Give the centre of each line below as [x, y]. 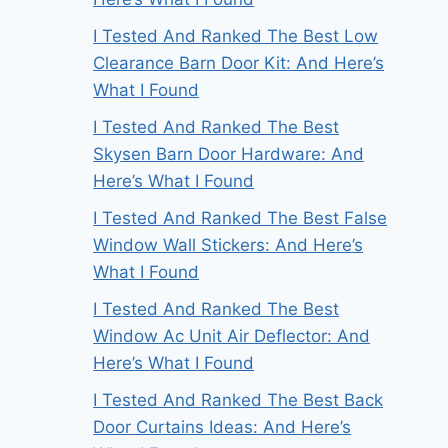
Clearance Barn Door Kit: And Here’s [239, 63]
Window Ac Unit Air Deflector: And [232, 336]
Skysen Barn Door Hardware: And [229, 154]
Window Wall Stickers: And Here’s [228, 245]
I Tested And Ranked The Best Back [238, 400]
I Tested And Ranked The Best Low [236, 36]
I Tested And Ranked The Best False [240, 218]
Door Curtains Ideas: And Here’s [222, 427]
